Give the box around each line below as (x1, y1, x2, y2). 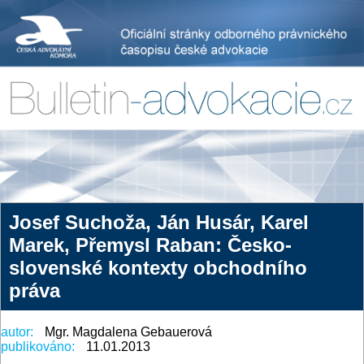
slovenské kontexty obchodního (9, 257, 307, 279)
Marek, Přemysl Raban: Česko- (9, 234, 292, 257)
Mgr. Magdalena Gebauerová (45, 325, 212, 340)
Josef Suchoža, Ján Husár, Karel (9, 211, 309, 234)
